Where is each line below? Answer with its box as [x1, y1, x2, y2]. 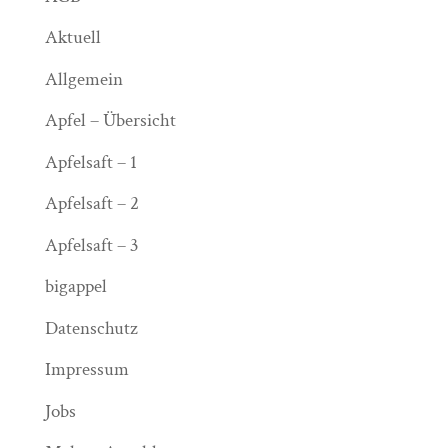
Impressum [44, 357, 129, 382]
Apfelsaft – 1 [44, 149, 137, 175]
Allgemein [44, 66, 123, 92]
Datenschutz [44, 315, 138, 341]
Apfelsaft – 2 [44, 191, 139, 216]
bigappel [44, 274, 107, 299]
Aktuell [44, 25, 101, 50]
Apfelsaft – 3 [44, 232, 139, 258]
